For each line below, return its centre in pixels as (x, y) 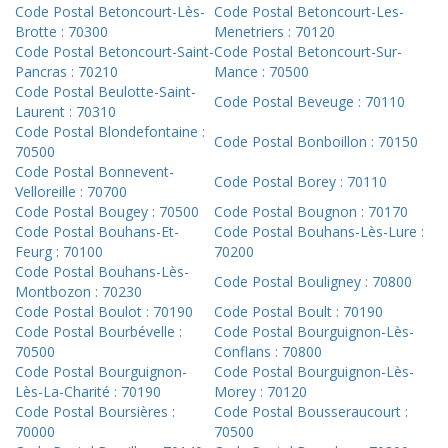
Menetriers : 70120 (274, 32)
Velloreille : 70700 (71, 192)
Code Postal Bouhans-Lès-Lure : (319, 232)
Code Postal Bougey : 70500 (107, 212)
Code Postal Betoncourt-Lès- (110, 12)
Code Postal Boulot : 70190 (104, 312)
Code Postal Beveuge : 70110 (309, 102)
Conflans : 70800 (268, 352)
